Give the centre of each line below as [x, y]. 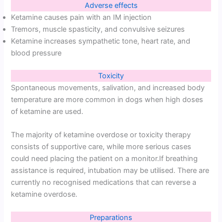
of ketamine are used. [47, 111]
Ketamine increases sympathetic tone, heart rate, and [101, 41]
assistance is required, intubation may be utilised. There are [110, 171]
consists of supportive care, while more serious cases [101, 147]
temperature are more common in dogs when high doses [107, 99]
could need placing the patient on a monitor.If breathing [105, 159]
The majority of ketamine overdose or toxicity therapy [101, 135]
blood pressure [36, 53]
